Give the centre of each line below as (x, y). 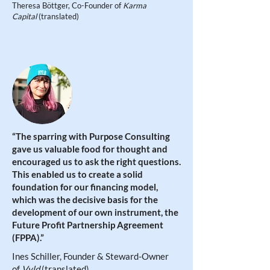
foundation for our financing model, (85, 187)
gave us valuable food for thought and (90, 149)
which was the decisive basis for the (85, 199)
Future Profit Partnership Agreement (88, 225)
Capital (25, 16)
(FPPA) (26, 237)
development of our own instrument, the (95, 212)
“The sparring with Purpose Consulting (91, 136)
